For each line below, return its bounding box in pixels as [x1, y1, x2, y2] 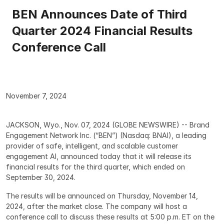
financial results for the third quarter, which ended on [6, 162, 185, 171]
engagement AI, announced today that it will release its [6, 152, 191, 160]
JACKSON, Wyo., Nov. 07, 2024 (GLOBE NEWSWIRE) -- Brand [6, 120, 209, 129]
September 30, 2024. [6, 173, 75, 181]
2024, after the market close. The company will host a [6, 202, 187, 210]
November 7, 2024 [6, 91, 66, 100]
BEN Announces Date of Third [12, 7, 187, 21]
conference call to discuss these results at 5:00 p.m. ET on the [6, 212, 214, 221]
